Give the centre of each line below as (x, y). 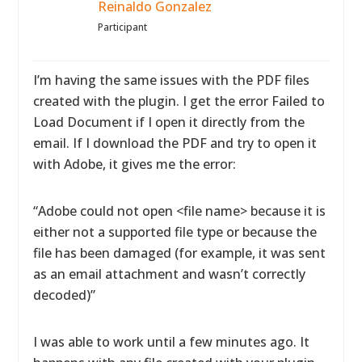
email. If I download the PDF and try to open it (175, 143)
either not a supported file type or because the (175, 232)
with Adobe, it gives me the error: (135, 164)
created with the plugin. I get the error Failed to (179, 101)
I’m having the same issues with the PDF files (172, 80)
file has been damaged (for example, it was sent (180, 253)
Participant (123, 27)
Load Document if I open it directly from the (169, 122)
